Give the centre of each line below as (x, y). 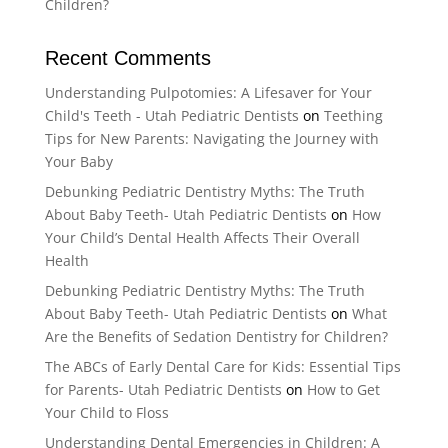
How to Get (343, 389)
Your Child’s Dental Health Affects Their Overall (202, 237)
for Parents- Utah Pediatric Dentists (163, 389)
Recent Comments (127, 58)
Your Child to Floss (106, 412)
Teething (353, 115)
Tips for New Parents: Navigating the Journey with (211, 138)
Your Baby (78, 161)
